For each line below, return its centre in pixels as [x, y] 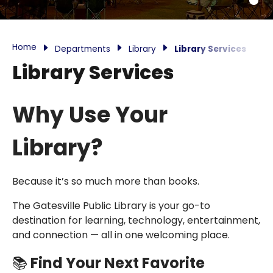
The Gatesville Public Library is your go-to [111, 206]
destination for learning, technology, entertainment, [136, 220]
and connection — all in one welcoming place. [121, 235]
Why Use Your [90, 115]
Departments [83, 49]
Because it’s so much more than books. [106, 181]
